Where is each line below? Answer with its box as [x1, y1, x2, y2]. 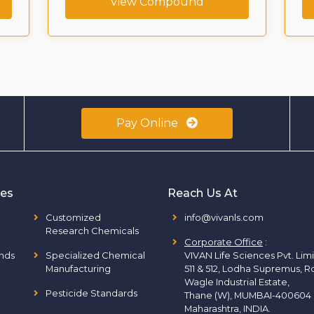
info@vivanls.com [184, 212, 264, 223]
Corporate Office [184, 236, 263, 247]
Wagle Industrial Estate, [184, 276, 289, 287]
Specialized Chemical [45, 250, 145, 261]
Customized [45, 212, 101, 223]
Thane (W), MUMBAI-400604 [184, 289, 311, 301]
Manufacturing [45, 263, 111, 274]
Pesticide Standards [45, 287, 137, 299]
